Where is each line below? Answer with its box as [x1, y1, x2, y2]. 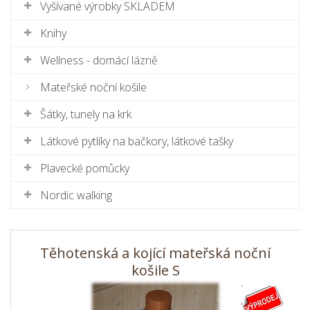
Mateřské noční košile [40, 80, 147, 95]
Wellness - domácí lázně [40, 53, 158, 68]
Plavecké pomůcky [40, 161, 129, 176]
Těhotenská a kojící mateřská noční [40, 244, 271, 262]
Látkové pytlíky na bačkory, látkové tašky [40, 134, 233, 149]
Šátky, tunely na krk [40, 107, 131, 122]
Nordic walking [40, 188, 112, 203]
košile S [131, 261, 180, 280]
